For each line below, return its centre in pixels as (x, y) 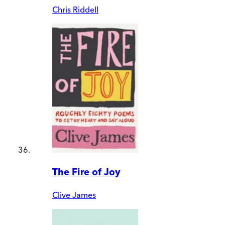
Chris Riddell (75, 10)
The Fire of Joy (86, 172)
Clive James (74, 195)
